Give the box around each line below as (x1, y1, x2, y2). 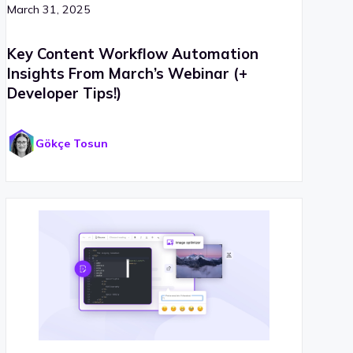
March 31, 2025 (7, 2, 91, 17)
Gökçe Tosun (35, 136, 109, 150)
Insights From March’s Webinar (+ (7, 64, 247, 84)
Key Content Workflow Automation (7, 44, 258, 64)
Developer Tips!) (7, 84, 121, 103)
